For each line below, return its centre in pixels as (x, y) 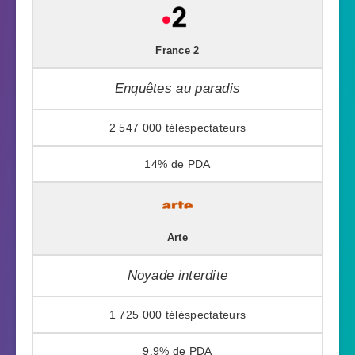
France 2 (177, 50)
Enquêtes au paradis (177, 88)
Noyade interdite (177, 275)
